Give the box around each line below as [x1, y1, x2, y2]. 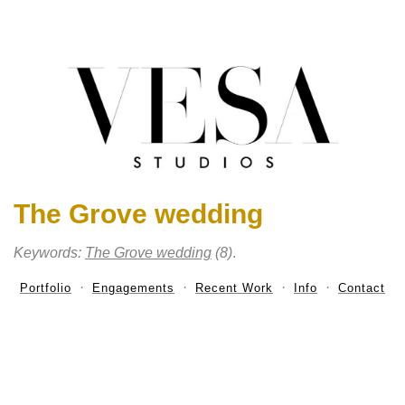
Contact [338, 281, 385, 296]
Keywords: [14, 245, 85, 261]
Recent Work [195, 281, 273, 296]
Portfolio [20, 281, 71, 296]
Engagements [92, 281, 174, 296]
